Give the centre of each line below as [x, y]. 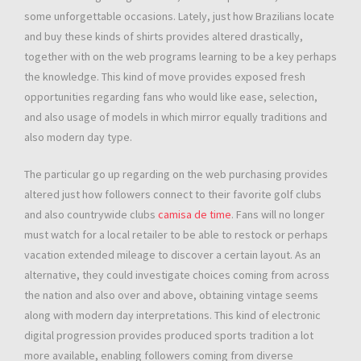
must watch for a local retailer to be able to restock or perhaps [176, 235]
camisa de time [195, 215]
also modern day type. [78, 137]
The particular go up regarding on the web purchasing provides [176, 174]
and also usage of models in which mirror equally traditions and [176, 117]
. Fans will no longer [278, 215]
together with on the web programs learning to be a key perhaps [180, 57]
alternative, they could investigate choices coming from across [177, 275]
